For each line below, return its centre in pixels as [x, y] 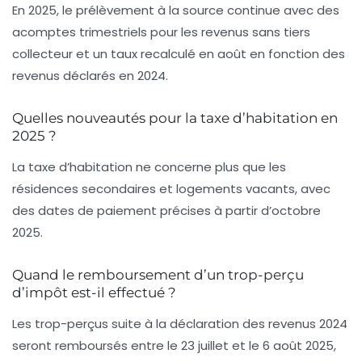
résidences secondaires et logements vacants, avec [171, 189]
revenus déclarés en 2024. [90, 76]
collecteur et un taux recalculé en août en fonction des [179, 54]
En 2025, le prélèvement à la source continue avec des [176, 11]
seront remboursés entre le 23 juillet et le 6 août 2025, [174, 346]
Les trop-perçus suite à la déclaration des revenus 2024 [180, 324]
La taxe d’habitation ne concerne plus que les [149, 167]
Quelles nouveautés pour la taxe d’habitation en [175, 118]
